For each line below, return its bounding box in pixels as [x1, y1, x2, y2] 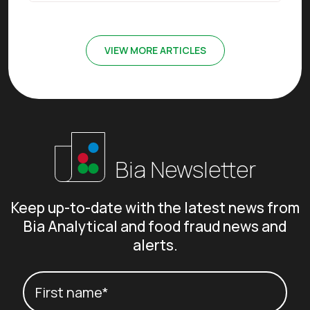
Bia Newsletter [110, 154, 256, 185]
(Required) [95, 271, 174, 292]
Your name [22, 271, 96, 292]
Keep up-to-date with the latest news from [10, 197, 300, 217]
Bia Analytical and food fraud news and [24, 216, 286, 236]
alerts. [132, 235, 178, 255]
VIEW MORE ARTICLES [104, 43, 206, 57]
